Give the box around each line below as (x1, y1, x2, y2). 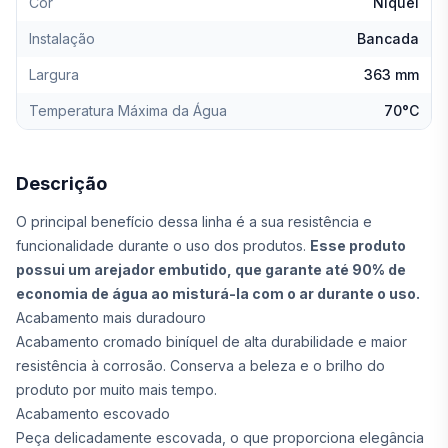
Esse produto (310, 237, 406, 254)
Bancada (357, 30, 419, 47)
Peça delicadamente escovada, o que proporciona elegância (16, 429, 424, 446)
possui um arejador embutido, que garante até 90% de (16, 261, 406, 278)
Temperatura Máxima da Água (29, 102, 227, 119)
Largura (29, 66, 79, 83)
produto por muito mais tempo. (16, 381, 217, 398)
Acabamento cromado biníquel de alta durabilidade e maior (16, 333, 407, 350)
